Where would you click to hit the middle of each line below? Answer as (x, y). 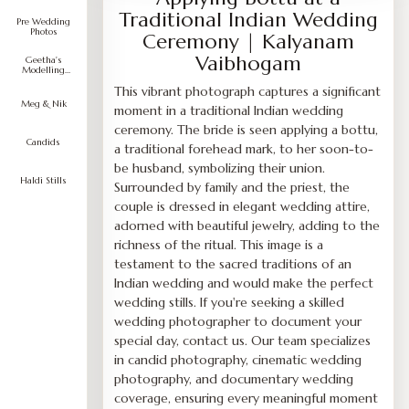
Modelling (43, 70)
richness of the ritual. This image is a (219, 245)
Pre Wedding (43, 21)
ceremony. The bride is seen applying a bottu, (246, 130)
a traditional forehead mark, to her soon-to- (244, 149)
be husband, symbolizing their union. (220, 168)
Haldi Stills (43, 180)
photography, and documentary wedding (234, 379)
